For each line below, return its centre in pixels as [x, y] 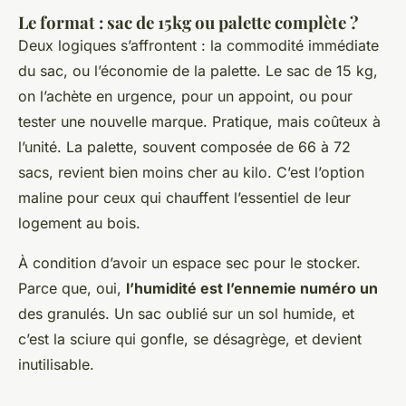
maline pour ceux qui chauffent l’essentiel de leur [184, 197]
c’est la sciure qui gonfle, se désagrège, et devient [190, 338]
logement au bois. [79, 222]
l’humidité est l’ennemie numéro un [252, 288]
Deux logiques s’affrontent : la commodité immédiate [198, 45]
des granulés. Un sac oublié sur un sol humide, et [186, 313]
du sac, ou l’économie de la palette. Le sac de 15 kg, [198, 70]
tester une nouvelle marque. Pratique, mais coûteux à [199, 121]
